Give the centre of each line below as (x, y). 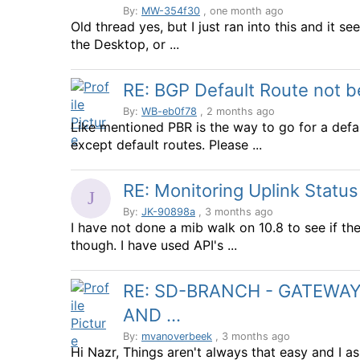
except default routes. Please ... (166, 145)
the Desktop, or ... (125, 44)
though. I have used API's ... (154, 245)
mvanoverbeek (177, 336)
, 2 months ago (236, 111)
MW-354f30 (171, 11)
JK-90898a (168, 212)
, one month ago (242, 11)
